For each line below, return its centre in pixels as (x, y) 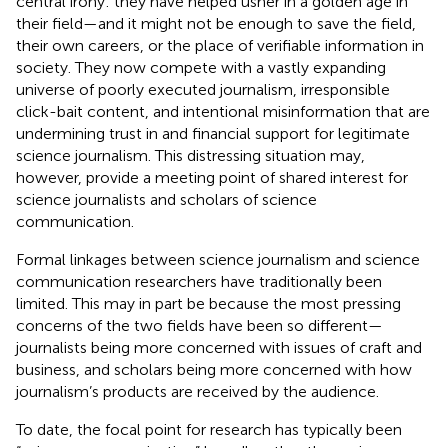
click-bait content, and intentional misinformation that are (223, 111)
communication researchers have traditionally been (199, 281)
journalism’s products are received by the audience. (197, 391)
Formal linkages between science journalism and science (218, 259)
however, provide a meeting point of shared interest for (212, 177)
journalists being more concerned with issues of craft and (219, 347)
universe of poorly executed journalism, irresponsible (203, 89)
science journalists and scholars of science (166, 199)
